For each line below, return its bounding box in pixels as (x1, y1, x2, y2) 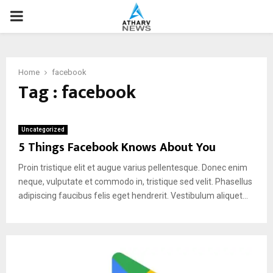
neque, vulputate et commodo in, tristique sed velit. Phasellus (18, 177, 252, 186)
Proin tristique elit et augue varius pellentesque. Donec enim (18, 163, 247, 172)
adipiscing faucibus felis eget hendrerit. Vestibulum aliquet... (18, 191, 248, 200)
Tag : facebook (18, 77, 136, 108)
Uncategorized (21, 126, 65, 133)
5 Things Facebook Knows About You (18, 137, 216, 158)
